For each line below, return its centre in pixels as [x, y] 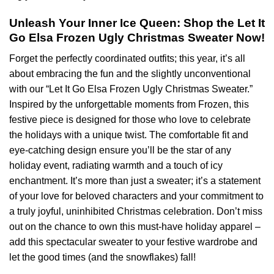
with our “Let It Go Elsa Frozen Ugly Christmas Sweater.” [131, 89]
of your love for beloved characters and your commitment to [136, 196]
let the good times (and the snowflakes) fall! [102, 257]
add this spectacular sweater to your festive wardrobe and [133, 242]
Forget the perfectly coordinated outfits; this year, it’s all [127, 59]
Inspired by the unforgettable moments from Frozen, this [129, 105]
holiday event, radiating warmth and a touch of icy [116, 166]
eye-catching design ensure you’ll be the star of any [120, 150]
